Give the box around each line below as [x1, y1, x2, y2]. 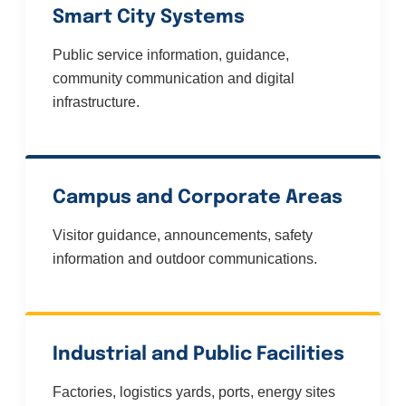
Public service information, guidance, [53, 47, 289, 63]
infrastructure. [53, 94, 140, 111]
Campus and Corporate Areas [53, 188, 343, 208]
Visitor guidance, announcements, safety [53, 227, 313, 244]
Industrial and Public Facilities [53, 344, 344, 365]
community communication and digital [53, 71, 295, 87]
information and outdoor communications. [53, 251, 317, 267]
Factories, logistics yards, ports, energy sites [53, 384, 335, 401]
